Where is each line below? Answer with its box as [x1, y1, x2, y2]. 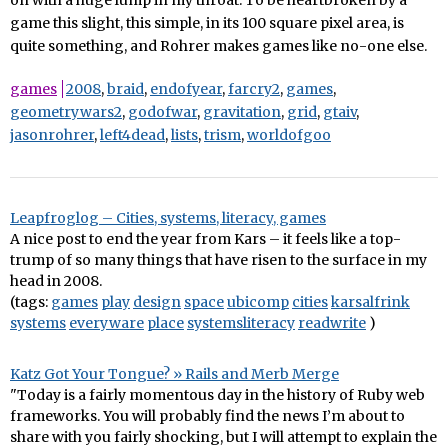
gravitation [203, 103, 281, 122]
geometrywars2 [10, 103, 122, 122]
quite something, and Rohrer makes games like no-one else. [10, 37, 427, 56]
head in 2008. [10, 272, 102, 291]
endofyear [150, 80, 222, 99]
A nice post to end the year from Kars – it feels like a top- [10, 230, 401, 249]
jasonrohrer [10, 126, 94, 145]
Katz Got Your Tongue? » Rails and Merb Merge [10, 365, 339, 384]
